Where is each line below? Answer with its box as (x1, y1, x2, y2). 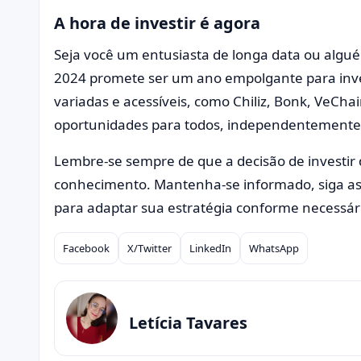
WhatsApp (249, 240, 299, 255)
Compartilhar (53, 249, 139, 268)
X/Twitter (127, 240, 172, 255)
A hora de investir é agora (54, 11, 260, 34)
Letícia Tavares (129, 312, 247, 334)
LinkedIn (189, 240, 231, 255)
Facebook (63, 240, 110, 255)
